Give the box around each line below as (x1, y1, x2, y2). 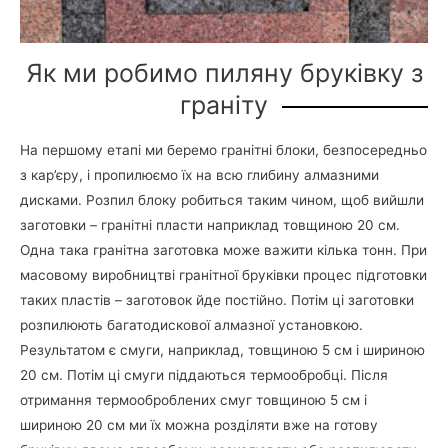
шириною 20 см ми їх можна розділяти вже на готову (20, 417, 378, 434)
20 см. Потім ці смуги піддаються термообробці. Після (20, 367, 388, 384)
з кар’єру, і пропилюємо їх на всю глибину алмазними (20, 167, 379, 184)
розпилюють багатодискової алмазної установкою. (20, 317, 363, 334)
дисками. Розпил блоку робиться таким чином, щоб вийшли (20, 192, 424, 209)
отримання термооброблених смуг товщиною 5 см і (20, 392, 367, 409)
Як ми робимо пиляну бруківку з (25, 57, 423, 88)
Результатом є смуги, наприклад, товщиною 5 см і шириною (20, 342, 425, 359)
